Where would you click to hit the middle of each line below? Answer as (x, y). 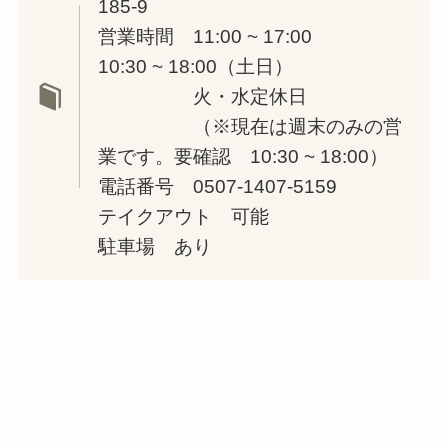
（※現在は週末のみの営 (249, 126)
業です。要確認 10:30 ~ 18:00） (242, 156)
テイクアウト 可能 (183, 216)
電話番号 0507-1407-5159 (217, 186)
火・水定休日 (202, 96)
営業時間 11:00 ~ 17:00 (204, 36)
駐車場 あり (154, 246)
